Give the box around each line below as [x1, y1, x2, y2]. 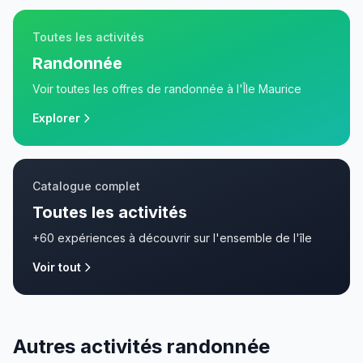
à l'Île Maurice [224, 82, 301, 96]
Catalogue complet [32, 179, 140, 193]
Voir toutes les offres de [32, 82, 164, 96]
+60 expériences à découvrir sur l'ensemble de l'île [32, 231, 312, 245]
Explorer [32, 111, 80, 125]
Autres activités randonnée [13, 335, 270, 358]
